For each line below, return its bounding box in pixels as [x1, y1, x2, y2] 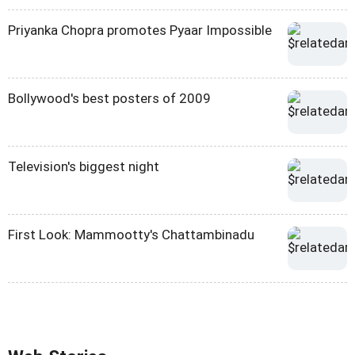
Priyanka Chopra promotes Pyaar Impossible [8, 22, 272, 39]
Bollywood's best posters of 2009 [8, 90, 211, 107]
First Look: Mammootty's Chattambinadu [8, 227, 254, 243]
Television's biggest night [8, 158, 159, 175]
